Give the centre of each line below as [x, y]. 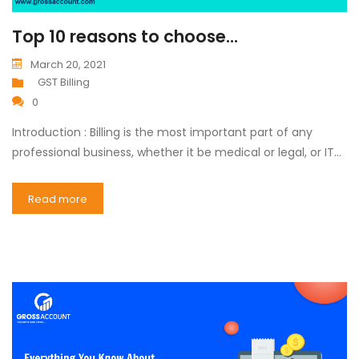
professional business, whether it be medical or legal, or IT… [177, 153]
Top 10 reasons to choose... [125, 37]
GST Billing [64, 83]
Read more [58, 200]
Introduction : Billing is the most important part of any [162, 133]
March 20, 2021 [68, 65]
